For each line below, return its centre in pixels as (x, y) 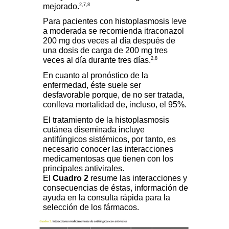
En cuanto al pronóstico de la (96, 75)
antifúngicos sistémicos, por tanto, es (109, 139)
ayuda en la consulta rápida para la (107, 197)
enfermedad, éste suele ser (92, 85)
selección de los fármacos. (91, 207)
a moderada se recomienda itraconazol (113, 31)
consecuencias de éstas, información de (116, 188)
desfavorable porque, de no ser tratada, (114, 95)
